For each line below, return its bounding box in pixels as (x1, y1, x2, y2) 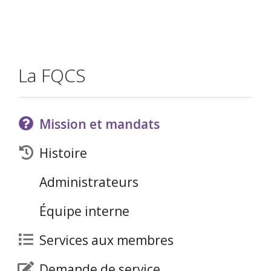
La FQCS (18, 63, 86, 88)
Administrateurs (39, 174, 139, 191)
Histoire (39, 145, 87, 162)
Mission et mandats (39, 116, 160, 132)
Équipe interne (39, 203, 129, 220)
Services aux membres (39, 232, 174, 249)
